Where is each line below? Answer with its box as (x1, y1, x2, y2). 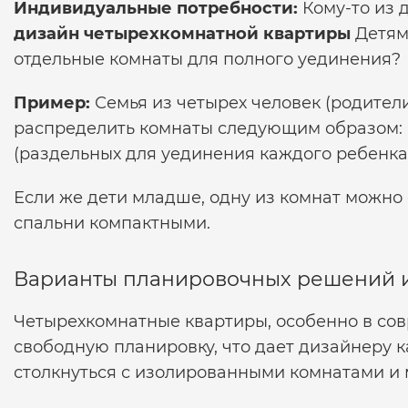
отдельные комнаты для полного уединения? (14, 48, 401, 69)
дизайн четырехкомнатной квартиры (14, 23, 351, 44)
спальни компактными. (14, 212, 210, 233)
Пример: (14, 92, 90, 113)
